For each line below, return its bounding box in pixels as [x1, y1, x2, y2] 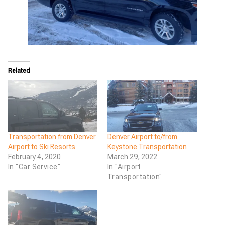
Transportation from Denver [8, 132, 96, 141]
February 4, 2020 [8, 152, 61, 161]
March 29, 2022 [107, 152, 157, 161]
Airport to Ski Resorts [8, 142, 75, 151]
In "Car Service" [8, 162, 60, 171]
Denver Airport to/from [107, 132, 177, 141]
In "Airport [107, 162, 141, 171]
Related [8, 67, 30, 74]
